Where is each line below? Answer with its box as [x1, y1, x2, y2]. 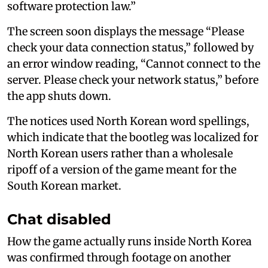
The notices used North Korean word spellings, [7, 114, 249, 128]
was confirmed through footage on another [7, 250, 231, 264]
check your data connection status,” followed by [7, 40, 254, 54]
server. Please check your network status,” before [7, 72, 258, 87]
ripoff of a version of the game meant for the [7, 162, 236, 176]
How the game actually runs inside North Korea [7, 234, 252, 248]
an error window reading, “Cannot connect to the [7, 56, 260, 71]
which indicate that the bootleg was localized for [7, 130, 258, 144]
